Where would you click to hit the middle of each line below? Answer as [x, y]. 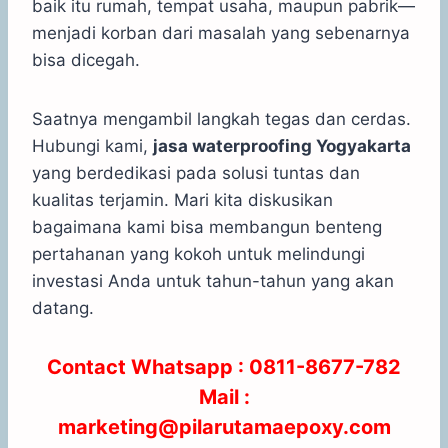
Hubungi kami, [92, 146]
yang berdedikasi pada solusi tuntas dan [196, 173]
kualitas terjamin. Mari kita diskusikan [182, 200]
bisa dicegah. [86, 60]
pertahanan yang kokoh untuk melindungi [198, 254]
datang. [63, 308]
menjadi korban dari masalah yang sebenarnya [221, 33]
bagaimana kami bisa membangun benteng [207, 227]
